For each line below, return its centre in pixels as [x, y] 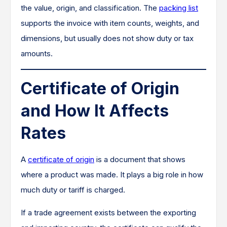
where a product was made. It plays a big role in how [112, 175]
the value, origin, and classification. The [90, 8]
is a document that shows [140, 160]
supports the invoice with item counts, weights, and [110, 23]
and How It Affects [95, 111]
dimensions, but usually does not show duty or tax [107, 39]
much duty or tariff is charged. [73, 190]
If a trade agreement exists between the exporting [108, 213]
